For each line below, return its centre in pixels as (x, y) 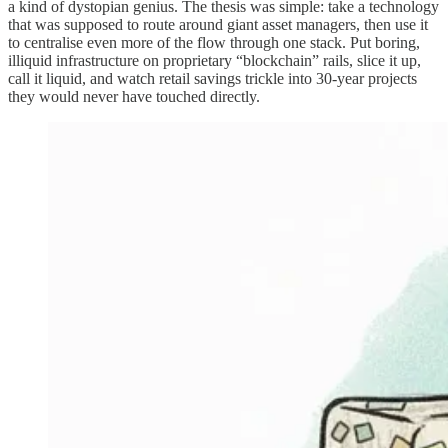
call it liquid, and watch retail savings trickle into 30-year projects (212, 78)
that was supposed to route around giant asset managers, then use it (218, 24)
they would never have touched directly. (134, 96)
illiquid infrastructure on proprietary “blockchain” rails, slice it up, (214, 60)
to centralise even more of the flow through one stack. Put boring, (214, 42)
